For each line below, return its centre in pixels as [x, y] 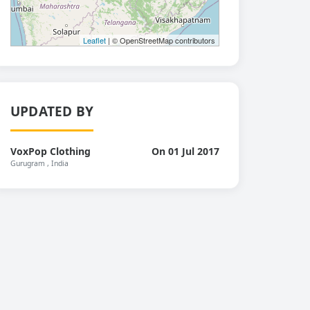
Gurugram [28, 163]
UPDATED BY [52, 111]
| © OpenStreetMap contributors [161, 40]
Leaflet [94, 40]
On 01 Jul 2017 [185, 151]
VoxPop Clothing [51, 151]
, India [58, 163]
